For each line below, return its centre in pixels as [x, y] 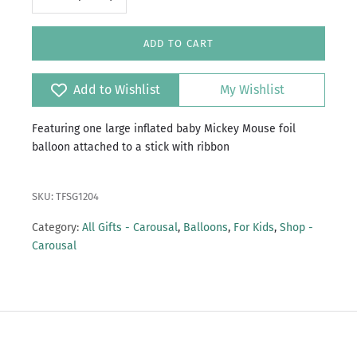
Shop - [296, 228]
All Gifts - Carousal [130, 228]
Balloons [206, 228]
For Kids [254, 228]
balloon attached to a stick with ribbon [131, 147]
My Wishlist [252, 90]
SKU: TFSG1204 [65, 197]
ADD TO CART [178, 43]
